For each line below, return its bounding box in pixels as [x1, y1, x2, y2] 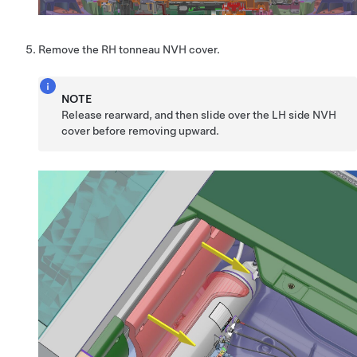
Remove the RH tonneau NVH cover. [38, 42, 220, 56]
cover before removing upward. [61, 124, 220, 137]
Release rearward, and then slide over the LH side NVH [61, 108, 337, 121]
